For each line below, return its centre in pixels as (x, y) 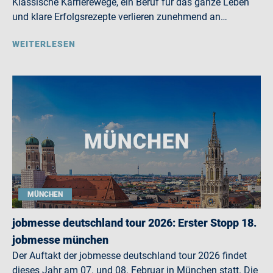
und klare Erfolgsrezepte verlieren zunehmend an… (120, 17)
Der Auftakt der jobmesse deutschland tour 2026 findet (129, 256)
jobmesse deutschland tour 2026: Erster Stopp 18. (134, 223)
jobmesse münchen (60, 240)
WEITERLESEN (44, 44)
